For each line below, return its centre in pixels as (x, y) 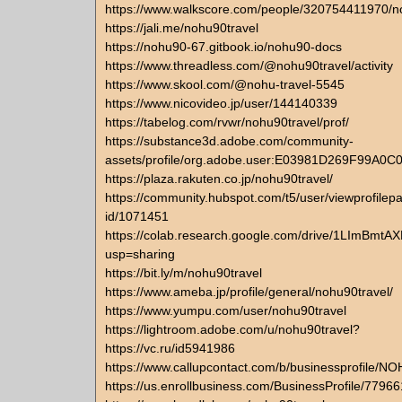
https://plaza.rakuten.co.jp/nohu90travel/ (219, 179)
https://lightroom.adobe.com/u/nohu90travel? (232, 329)
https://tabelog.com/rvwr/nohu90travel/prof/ (227, 122)
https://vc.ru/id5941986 (170, 348)
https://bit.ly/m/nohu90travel (184, 273)
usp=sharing (140, 254)
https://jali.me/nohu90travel (182, 28)
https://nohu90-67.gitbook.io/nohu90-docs (223, 47)
